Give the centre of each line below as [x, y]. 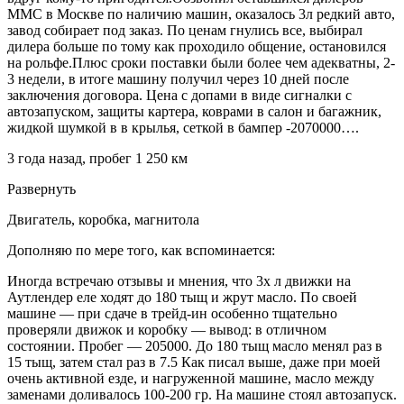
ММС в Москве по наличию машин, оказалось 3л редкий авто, [201, 14]
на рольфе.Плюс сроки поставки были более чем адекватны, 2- [201, 62]
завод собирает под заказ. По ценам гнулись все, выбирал [185, 30]
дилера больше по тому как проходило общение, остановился [197, 46]
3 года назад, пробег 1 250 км [103, 158]
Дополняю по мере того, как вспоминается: [141, 250]
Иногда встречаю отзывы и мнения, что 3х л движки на [179, 280]
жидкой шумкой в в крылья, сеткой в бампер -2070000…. [183, 127]
